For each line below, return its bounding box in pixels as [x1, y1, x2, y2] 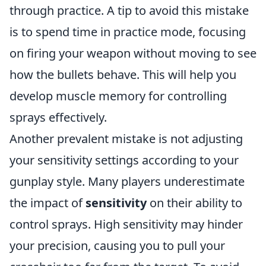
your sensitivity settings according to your [9, 151, 239, 168]
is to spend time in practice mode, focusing [9, 23, 246, 40]
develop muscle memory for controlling [9, 87, 227, 104]
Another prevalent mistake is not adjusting [9, 130, 243, 147]
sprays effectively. [9, 109, 107, 125]
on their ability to [147, 194, 242, 211]
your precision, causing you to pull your [9, 237, 225, 254]
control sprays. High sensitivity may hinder [9, 216, 243, 232]
